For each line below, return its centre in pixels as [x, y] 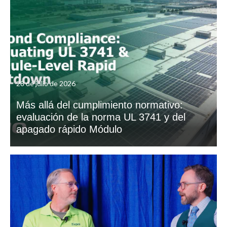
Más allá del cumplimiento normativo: [100, 105]
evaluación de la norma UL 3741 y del [101, 117]
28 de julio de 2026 [46, 83]
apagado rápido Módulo [69, 129]
